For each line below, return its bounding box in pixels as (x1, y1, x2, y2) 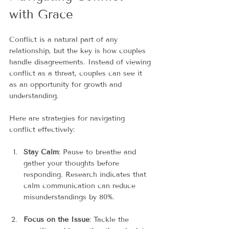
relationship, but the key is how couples (9, 46, 148, 55)
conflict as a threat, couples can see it (9, 68, 145, 78)
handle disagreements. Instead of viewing (9, 57, 153, 66)
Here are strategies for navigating (9, 113, 127, 123)
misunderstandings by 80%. (24, 192, 114, 201)
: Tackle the (89, 215, 131, 224)
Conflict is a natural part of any (9, 35, 120, 44)
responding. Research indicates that (24, 170, 149, 179)
